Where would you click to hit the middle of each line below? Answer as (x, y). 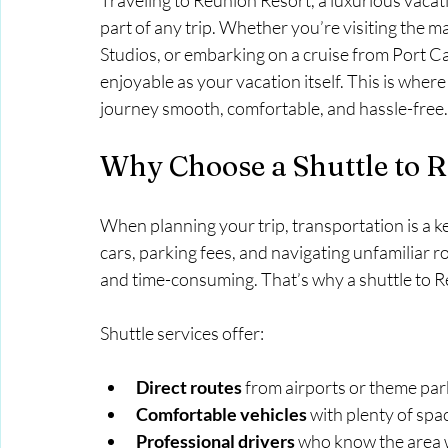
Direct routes (189, 387)
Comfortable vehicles (221, 414)
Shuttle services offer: (182, 333)
